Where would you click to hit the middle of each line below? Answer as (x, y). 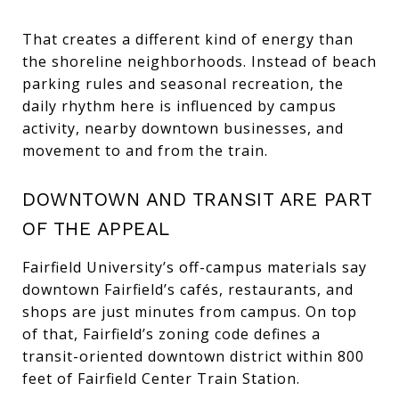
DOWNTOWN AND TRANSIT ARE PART (197, 199)
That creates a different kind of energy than (188, 39)
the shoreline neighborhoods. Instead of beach (199, 61)
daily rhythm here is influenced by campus (179, 106)
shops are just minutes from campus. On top (190, 311)
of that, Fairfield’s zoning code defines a (171, 334)
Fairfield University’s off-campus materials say (195, 267)
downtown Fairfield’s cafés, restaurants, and (188, 289)
